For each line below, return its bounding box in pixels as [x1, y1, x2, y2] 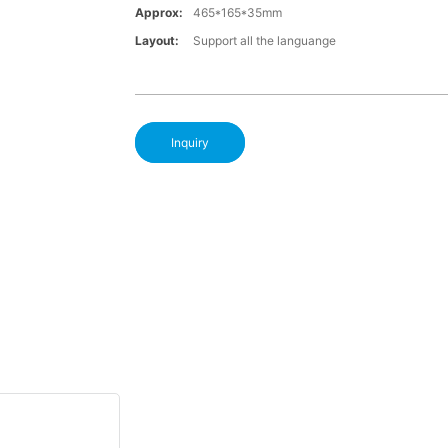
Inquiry [170, 135, 209, 151]
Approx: [134, 5, 183, 21]
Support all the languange [192, 33, 336, 49]
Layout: [134, 33, 179, 49]
